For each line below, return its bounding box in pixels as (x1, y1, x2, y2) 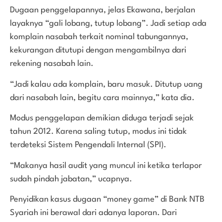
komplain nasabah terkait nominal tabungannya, (10, 33, 188, 42)
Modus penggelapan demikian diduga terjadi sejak (10, 114, 194, 123)
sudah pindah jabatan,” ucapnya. (10, 174, 132, 183)
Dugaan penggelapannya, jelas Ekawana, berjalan (10, 6, 195, 15)
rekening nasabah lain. (10, 59, 94, 68)
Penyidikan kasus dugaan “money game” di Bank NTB (10, 195, 205, 204)
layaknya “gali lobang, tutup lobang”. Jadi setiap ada (10, 19, 207, 28)
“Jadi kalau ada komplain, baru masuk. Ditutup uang (10, 80, 203, 89)
